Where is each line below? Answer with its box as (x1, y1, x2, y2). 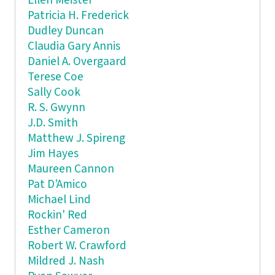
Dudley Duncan (27, 23, 104, 39)
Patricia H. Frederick (27, 7, 129, 23)
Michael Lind (27, 192, 91, 207)
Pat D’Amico (27, 176, 87, 192)
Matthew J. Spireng (27, 130, 125, 146)
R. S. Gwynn (27, 99, 85, 115)
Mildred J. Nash (27, 253, 104, 269)
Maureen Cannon (27, 161, 114, 177)
